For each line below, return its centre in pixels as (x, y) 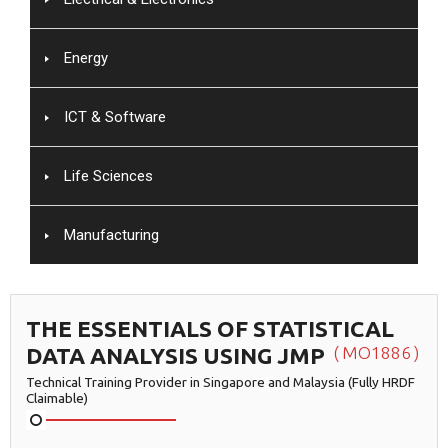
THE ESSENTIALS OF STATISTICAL (210, 328)
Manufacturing (111, 234)
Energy (86, 57)
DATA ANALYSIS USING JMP (175, 355)
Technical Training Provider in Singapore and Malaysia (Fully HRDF (220, 381)
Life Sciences (108, 175)
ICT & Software (115, 116)
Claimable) (57, 397)
